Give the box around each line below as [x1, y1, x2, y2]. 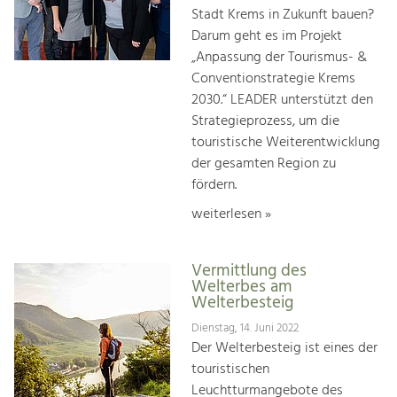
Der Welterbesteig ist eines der [191, 336, 378, 360]
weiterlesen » [191, 203, 271, 227]
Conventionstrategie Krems [191, 67, 355, 91]
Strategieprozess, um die [191, 110, 339, 134]
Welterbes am [191, 274, 292, 301]
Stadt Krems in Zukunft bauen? [191, 4, 374, 27]
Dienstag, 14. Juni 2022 [191, 318, 299, 338]
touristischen [191, 357, 269, 381]
